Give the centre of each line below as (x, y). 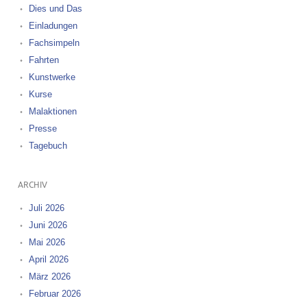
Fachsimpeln (54, 43)
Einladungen (53, 26)
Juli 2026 (46, 208)
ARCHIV (32, 185)
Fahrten (44, 60)
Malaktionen (52, 111)
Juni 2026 (48, 225)
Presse (42, 128)
